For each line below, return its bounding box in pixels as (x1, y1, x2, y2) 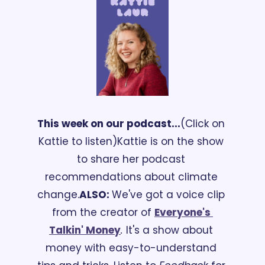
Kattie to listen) (38, 134, 117, 149)
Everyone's (154, 205, 211, 220)
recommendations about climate (44, 170, 218, 185)
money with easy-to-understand (46, 241, 216, 256)
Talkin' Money (49, 223, 121, 238)
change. (37, 188, 79, 202)
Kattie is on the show (117, 134, 224, 149)
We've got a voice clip (112, 188, 225, 202)
